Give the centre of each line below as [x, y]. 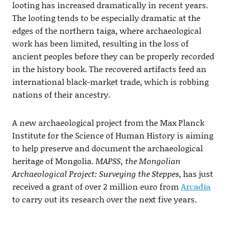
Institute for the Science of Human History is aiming [112, 135]
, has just [196, 174]
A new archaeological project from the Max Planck [108, 123]
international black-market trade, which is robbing [110, 82]
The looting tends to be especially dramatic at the [106, 18]
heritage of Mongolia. [54, 161]
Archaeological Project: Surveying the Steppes [95, 174]
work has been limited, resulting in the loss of [100, 43]
